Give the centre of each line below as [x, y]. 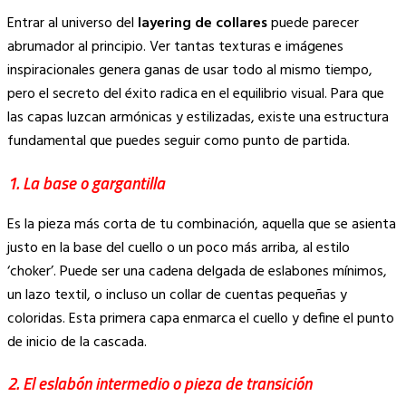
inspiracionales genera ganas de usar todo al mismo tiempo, [190, 71]
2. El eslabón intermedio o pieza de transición [159, 384]
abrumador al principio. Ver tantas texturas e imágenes [175, 48]
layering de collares [203, 24]
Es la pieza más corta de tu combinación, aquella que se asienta [202, 224]
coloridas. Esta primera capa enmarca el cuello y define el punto [201, 319]
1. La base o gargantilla [86, 183]
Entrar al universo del [72, 24]
